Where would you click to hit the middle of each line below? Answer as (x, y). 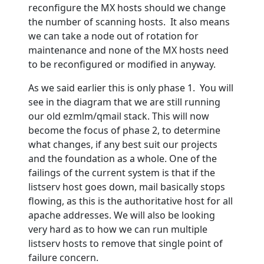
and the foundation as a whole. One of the (123, 158)
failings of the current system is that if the (122, 172)
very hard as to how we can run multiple (118, 229)
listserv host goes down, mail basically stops (127, 187)
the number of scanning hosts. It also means (129, 22)
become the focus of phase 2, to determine (124, 130)
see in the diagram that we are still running (124, 102)
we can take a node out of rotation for (113, 36)
